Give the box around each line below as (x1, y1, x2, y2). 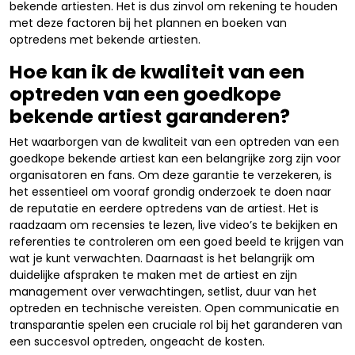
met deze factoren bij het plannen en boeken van (10, 14, 287, 31)
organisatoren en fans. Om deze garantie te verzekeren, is (10, 166, 332, 183)
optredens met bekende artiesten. (10, 31, 200, 48)
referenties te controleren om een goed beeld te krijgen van (10, 233, 344, 250)
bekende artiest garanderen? (10, 102, 290, 129)
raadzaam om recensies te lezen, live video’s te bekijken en (10, 216, 338, 233)
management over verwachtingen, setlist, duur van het (10, 283, 317, 300)
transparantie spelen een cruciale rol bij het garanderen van (10, 316, 342, 333)
